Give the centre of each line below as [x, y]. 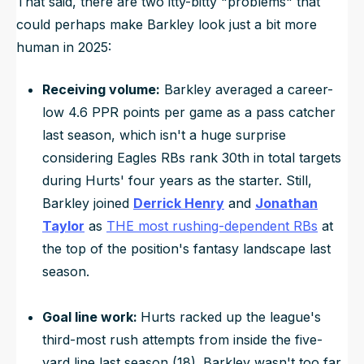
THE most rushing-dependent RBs [212, 225]
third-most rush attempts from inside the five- [182, 339]
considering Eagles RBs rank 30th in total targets [192, 157]
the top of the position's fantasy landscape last [186, 248]
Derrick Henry [179, 203]
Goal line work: [91, 316]
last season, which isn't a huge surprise [164, 134]
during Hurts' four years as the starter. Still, [177, 180]
